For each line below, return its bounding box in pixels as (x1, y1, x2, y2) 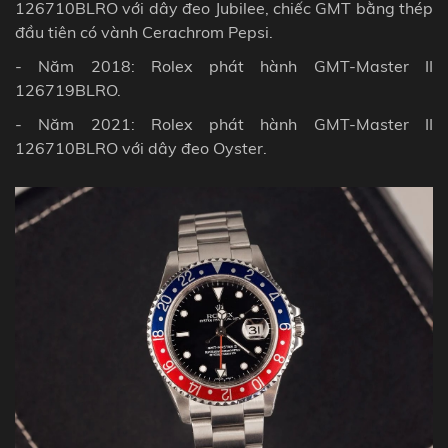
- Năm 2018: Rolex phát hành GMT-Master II (15, 55, 433, 76)
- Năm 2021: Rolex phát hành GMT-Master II (15, 113, 433, 134)
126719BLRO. (15, 79, 121, 100)
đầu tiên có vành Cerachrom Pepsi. (15, 21, 273, 42)
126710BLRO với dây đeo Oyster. (15, 137, 271, 158)
